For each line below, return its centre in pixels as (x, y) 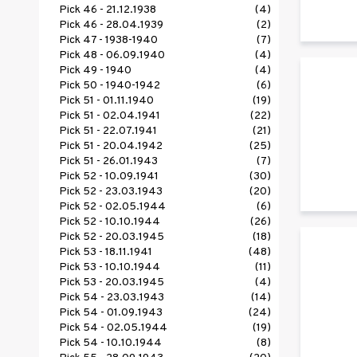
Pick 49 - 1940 (95, 71)
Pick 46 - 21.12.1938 (108, 10)
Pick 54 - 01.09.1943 (111, 313)
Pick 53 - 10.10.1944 (110, 268)
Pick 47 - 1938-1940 (108, 41)
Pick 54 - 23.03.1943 (112, 298)
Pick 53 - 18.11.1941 (106, 253)
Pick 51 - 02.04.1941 (110, 116)
